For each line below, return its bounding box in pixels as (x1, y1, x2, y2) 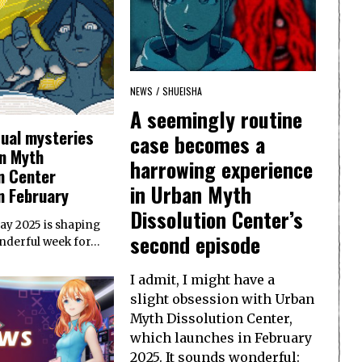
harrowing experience (130, 153, 313, 185)
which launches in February (130, 329, 312, 346)
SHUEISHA (162, 84, 202, 99)
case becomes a (130, 128, 265, 160)
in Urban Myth (130, 178, 251, 210)
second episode (130, 228, 260, 260)
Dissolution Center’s (130, 203, 303, 235)
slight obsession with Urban (130, 290, 314, 307)
